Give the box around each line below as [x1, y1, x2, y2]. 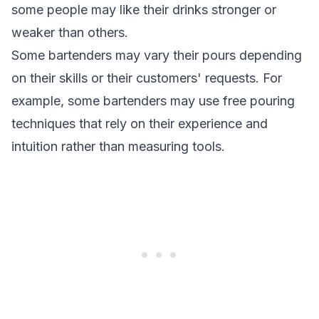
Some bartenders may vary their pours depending [11, 48, 302, 63]
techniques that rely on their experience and [11, 116, 268, 131]
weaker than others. [11, 25, 128, 40]
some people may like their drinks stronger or [11, 2, 276, 17]
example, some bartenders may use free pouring [11, 93, 295, 108]
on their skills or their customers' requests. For [11, 70, 282, 85]
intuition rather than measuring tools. [11, 139, 225, 154]
